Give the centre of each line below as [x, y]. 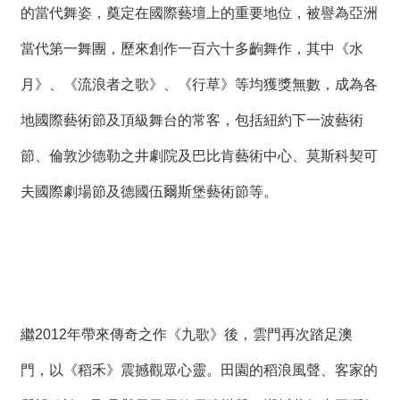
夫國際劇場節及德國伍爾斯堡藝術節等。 [149, 191]
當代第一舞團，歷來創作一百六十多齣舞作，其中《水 [192, 48]
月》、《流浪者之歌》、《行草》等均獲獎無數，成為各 [199, 84]
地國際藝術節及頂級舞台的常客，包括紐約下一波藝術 [192, 120]
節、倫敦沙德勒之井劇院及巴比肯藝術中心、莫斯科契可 [199, 155]
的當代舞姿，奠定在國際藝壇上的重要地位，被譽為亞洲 [199, 12]
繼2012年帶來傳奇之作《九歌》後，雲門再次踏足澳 [187, 334]
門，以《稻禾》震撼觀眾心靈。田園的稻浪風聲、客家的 [199, 370]
